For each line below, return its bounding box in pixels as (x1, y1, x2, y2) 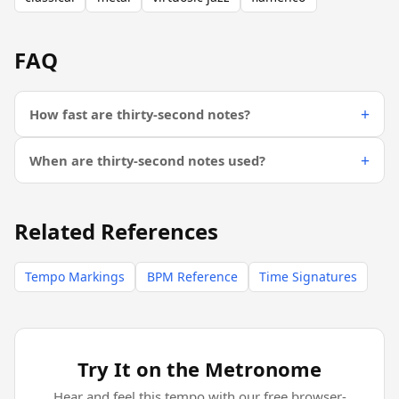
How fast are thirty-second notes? (29, 104, 250, 123)
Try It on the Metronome (77, 354, 322, 382)
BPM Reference (146, 268, 238, 286)
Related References (14, 216, 218, 247)
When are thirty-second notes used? (29, 151, 265, 169)
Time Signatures (258, 268, 357, 286)
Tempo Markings (25, 268, 126, 286)
